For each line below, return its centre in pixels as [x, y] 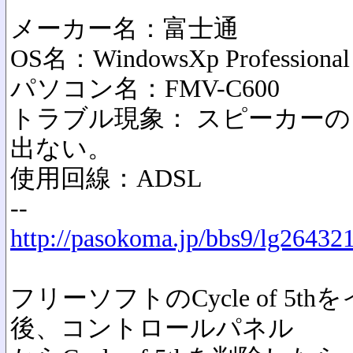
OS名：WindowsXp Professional [180, 59]
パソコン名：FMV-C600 [145, 89]
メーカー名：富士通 [124, 29]
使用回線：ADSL [106, 178]
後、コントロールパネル [152, 328]
